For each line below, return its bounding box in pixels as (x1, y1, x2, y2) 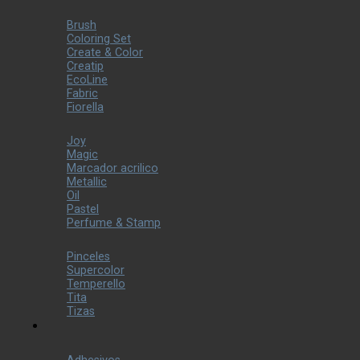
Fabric (67, 87, 98, 100)
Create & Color (67, 46, 143, 59)
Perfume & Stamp (67, 216, 161, 230)
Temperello (67, 277, 125, 291)
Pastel (67, 202, 99, 216)
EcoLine (67, 73, 108, 87)
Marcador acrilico (67, 162, 158, 175)
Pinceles (67, 250, 110, 264)
